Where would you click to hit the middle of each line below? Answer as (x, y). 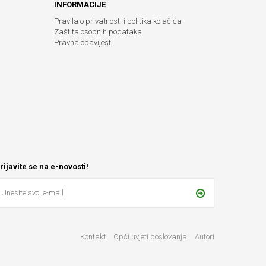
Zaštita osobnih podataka (98, 32)
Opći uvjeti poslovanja (151, 237)
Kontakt (93, 237)
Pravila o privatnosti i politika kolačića (118, 21)
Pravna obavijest (83, 43)
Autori (205, 237)
